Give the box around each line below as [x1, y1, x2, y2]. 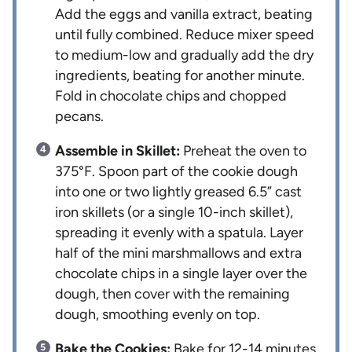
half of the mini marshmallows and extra [55, 244, 302, 262]
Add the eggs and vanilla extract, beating [55, 5, 313, 23]
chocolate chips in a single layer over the [55, 264, 308, 282]
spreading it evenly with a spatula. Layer [55, 223, 304, 241]
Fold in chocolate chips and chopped [55, 86, 288, 104]
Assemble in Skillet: [55, 141, 181, 159]
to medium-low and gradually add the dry [55, 46, 314, 64]
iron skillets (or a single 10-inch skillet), [55, 203, 294, 221]
